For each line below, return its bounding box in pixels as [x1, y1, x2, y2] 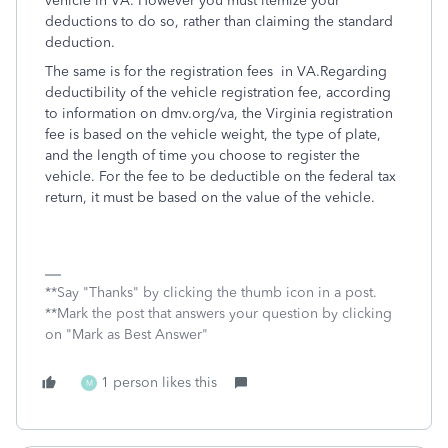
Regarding [320, 63, 387, 80]
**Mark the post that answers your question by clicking [45, 305, 392, 322]
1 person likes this [101, 374, 217, 391]
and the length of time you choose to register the [45, 147, 360, 164]
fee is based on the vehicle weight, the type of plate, [45, 126, 381, 143]
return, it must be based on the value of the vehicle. [45, 189, 375, 206]
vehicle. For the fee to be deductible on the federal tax [45, 168, 396, 185]
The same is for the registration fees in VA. [45, 63, 320, 80]
